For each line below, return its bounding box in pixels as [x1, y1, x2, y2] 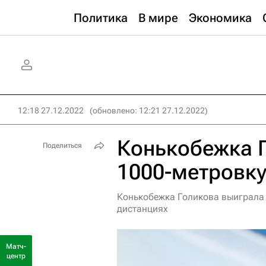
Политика [74, 11, 128, 25]
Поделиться [43, 141, 82, 150]
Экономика [189, 11, 252, 25]
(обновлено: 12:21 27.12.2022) [90, 106, 208, 115]
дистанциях [117, 203, 168, 214]
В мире [138, 11, 178, 25]
